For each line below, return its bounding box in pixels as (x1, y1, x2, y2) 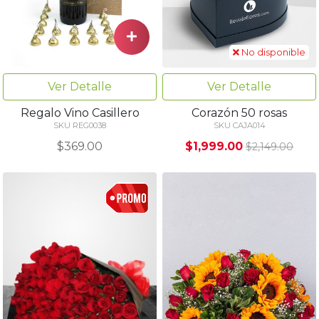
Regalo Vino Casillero (20, 106, 140, 120)
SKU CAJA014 (213, 120, 266, 131)
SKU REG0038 (53, 120, 106, 131)
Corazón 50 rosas (192, 106, 287, 120)
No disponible (239, 47, 305, 58)
